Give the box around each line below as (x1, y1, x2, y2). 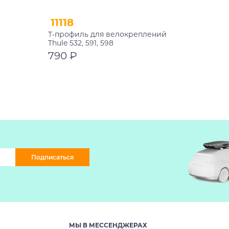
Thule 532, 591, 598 (48, 38, 113, 48)
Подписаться (31, 153, 74, 161)
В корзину (75, 72, 108, 80)
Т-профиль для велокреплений (48, 29, 167, 39)
